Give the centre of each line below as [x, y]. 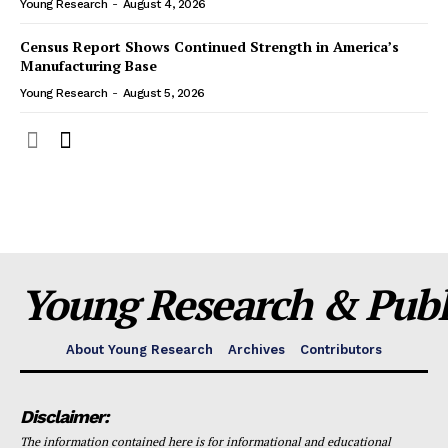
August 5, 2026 [163, 92]
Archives [256, 349]
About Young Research [139, 349]
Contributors [341, 349]
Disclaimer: [64, 416]
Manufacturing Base [88, 65]
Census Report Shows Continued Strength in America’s [209, 46]
